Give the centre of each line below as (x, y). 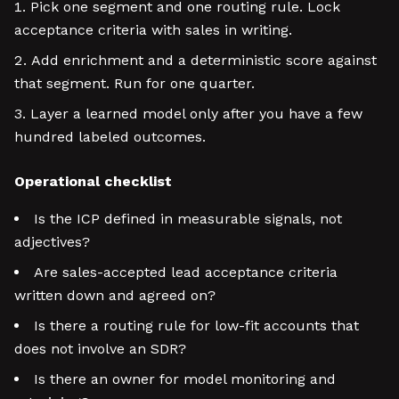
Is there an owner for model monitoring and (185, 379)
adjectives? (52, 242)
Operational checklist (93, 181)
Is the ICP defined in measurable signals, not (188, 219)
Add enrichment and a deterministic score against (204, 60)
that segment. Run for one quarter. (134, 83)
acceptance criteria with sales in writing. (153, 30)
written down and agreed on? (115, 295)
